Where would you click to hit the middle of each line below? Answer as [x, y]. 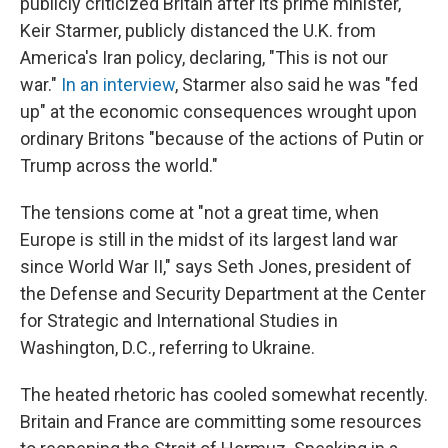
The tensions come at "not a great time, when [199, 213]
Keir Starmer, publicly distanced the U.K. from [198, 31]
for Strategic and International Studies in [179, 321]
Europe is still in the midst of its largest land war [209, 240]
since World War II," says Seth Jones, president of [216, 267]
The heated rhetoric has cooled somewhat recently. [224, 395]
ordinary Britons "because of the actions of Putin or [222, 139]
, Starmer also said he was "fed [296, 85]
